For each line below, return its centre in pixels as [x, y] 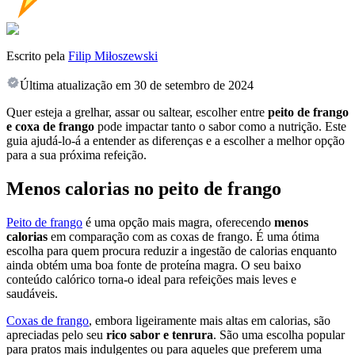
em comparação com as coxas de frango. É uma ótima [183, 237]
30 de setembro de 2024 [194, 86]
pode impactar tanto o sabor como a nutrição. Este [220, 127]
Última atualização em [75, 86]
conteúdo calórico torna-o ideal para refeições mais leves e [151, 280]
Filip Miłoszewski [113, 56]
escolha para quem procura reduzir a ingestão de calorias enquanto [172, 251]
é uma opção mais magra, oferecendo [178, 223]
